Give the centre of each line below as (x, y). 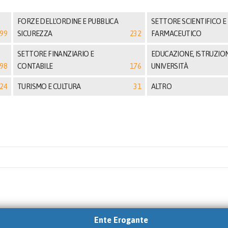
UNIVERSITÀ (170, 66)
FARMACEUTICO (176, 34)
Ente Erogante (121, 220)
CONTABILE (35, 66)
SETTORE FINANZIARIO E (56, 54)
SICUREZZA (35, 34)
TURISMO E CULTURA (49, 87)
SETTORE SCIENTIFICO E (189, 21)
